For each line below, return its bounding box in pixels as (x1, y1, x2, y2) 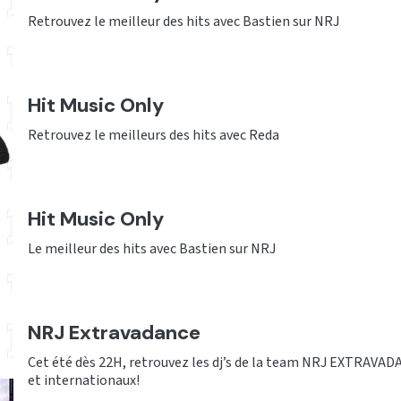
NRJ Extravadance (28, 320, 200, 346)
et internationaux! (28, 371, 140, 391)
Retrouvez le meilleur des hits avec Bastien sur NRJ (28, 12, 339, 32)
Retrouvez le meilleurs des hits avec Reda (28, 125, 279, 146)
